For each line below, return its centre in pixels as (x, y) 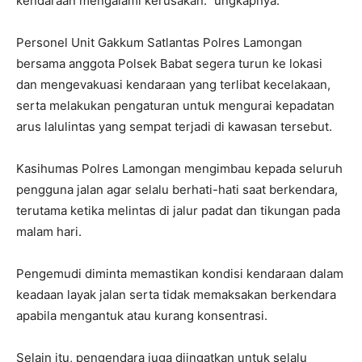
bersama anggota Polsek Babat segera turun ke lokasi (169, 64)
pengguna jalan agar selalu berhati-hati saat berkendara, (177, 190)
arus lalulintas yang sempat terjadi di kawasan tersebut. (174, 127)
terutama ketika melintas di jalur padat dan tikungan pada (178, 211)
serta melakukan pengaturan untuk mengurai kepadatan (175, 106)
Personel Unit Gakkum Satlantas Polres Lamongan (159, 43)
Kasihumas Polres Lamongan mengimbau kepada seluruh (179, 169)
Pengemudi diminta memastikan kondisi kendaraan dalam (180, 274)
